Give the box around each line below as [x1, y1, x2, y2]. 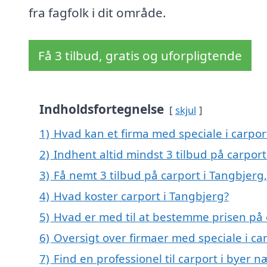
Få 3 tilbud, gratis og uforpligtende [38, 47, 242, 64]
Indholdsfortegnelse [39, 101, 164, 118]
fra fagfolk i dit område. [29, 4, 166, 21]
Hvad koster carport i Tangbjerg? [54, 188, 229, 204]
